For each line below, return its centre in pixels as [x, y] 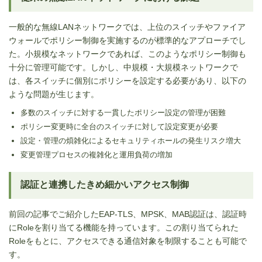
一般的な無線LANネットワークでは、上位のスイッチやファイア [127, 27]
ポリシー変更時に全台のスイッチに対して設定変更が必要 [119, 126]
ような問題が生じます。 [54, 94]
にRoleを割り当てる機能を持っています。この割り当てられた [124, 227]
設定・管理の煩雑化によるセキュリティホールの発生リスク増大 [131, 140]
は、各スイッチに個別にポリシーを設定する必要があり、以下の [127, 80]
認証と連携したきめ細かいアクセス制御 [105, 184]
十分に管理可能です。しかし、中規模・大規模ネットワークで [123, 67]
